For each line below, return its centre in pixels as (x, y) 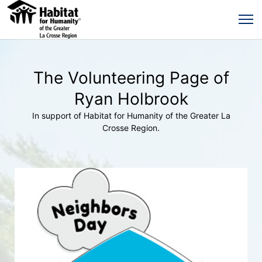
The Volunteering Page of (131, 78)
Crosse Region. (131, 128)
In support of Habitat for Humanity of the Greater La (131, 116)
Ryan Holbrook (131, 99)
